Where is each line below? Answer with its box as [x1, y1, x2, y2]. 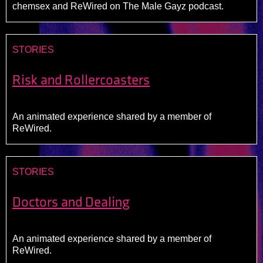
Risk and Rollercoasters [12, 72, 150, 89]
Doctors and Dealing [12, 194, 130, 211]
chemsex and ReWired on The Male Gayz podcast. [12, 1, 224, 11]
